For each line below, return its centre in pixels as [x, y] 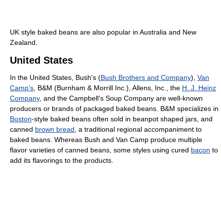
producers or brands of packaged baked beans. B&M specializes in [114, 109]
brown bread [55, 129]
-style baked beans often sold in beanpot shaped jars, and [122, 119]
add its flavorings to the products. [62, 161]
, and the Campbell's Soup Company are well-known [121, 98]
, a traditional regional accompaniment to [138, 129]
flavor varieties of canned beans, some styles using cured [100, 150]
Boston [21, 119]
